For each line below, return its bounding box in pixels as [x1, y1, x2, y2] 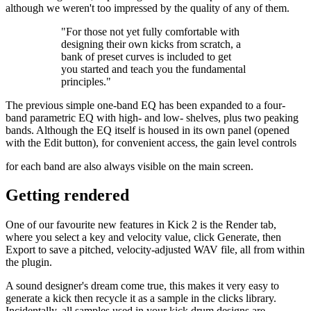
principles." [61, 75, 111, 87]
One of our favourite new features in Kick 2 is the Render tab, [6, 219, 276, 231]
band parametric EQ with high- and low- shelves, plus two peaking [6, 111, 299, 124]
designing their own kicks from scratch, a [61, 37, 241, 50]
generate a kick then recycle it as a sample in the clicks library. [6, 292, 276, 305]
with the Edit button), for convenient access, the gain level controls [6, 136, 296, 149]
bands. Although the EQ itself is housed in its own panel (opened [6, 124, 289, 136]
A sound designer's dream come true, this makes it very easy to [6, 280, 279, 292]
